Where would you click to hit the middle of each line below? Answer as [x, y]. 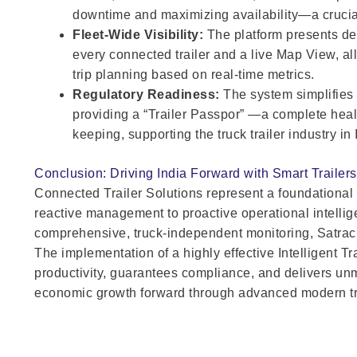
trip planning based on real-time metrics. [194, 74]
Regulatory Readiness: [146, 94]
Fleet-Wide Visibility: [138, 34]
